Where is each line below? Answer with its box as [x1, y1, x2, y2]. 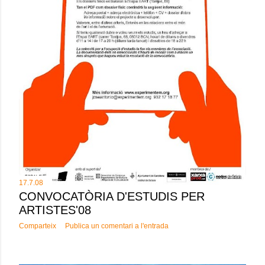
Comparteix [19, 222, 56, 231]
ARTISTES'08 [19, 203, 91, 217]
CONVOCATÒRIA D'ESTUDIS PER [19, 190, 205, 203]
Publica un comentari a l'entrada [65, 222, 169, 231]
